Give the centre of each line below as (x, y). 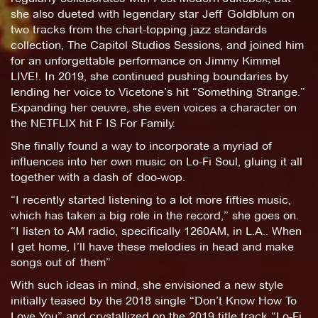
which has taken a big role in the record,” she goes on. (155, 215)
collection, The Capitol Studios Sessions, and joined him (157, 45)
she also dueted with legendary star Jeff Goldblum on (153, 13)
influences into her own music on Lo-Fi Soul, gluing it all (157, 161)
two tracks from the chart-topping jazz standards (139, 29)
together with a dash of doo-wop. (98, 177)
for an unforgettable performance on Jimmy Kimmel (146, 60)
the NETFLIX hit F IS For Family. (93, 123)
